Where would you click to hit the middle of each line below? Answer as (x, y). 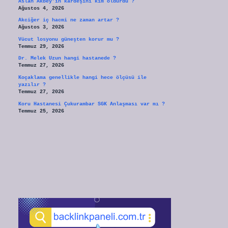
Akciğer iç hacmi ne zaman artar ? (68, 20)
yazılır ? (32, 84)
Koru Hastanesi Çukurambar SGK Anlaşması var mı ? (91, 104)
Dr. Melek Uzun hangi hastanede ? (67, 59)
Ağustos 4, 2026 (41, 8)
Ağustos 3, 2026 (41, 27)
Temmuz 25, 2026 (41, 111)
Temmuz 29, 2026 (41, 46)
